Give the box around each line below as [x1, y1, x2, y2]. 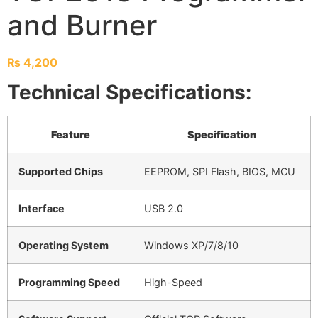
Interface [18, 202, 65, 215]
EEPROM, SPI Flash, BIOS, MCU [144, 165, 295, 178]
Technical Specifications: [7, 80, 251, 105]
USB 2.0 [144, 202, 183, 215]
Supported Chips [18, 165, 103, 178]
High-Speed [144, 276, 202, 289]
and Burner [7, 7, 157, 43]
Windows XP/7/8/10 [144, 239, 238, 252]
